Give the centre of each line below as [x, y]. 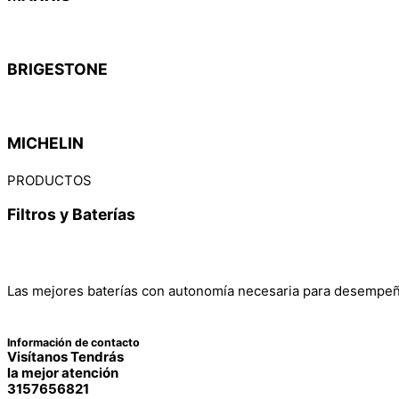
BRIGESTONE [57, 69]
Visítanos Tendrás [65, 356]
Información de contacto [73, 342]
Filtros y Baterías [71, 214]
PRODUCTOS [49, 180]
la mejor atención [63, 372]
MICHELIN [45, 143]
